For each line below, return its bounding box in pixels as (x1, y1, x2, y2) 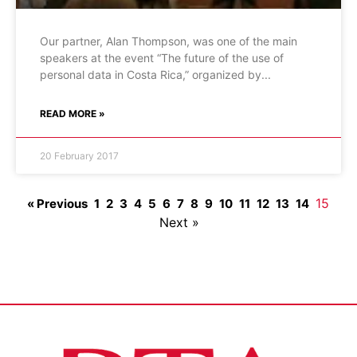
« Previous (26, 196, 88, 211)
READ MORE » (40, 108, 105, 120)
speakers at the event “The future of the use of (40, 51, 284, 65)
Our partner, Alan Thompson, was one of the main (40, 34, 297, 48)
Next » (159, 214, 199, 230)
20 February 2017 (40, 150, 119, 162)
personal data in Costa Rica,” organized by (40, 68, 261, 81)
